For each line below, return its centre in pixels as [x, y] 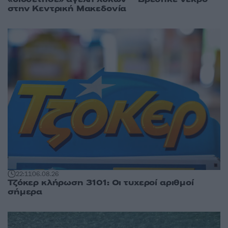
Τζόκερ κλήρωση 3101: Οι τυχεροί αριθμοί [101, 183]
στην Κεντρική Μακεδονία [67, 8]
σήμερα [25, 192]
